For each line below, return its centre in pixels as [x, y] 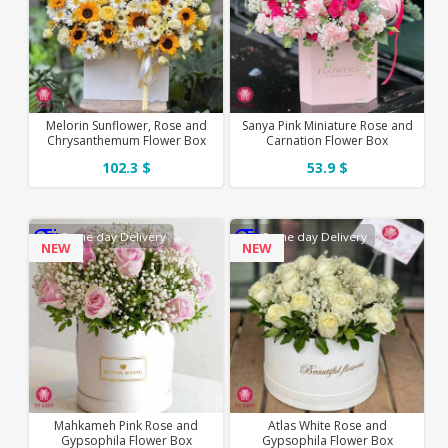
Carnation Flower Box [327, 140]
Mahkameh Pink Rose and [126, 425]
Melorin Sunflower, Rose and [126, 125]
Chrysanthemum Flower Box [126, 140]
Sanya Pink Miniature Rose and [327, 125]
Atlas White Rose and [327, 425]
